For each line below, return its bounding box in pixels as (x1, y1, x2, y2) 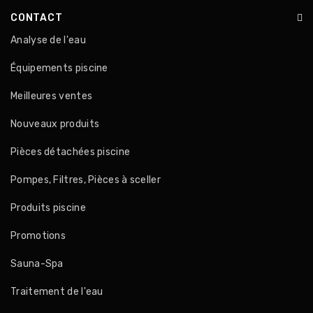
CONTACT (10, 12, 63, 24)
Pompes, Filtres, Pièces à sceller (10, 174, 161, 186)
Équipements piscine (10, 62, 108, 74)
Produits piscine (10, 202, 86, 214)
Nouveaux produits (10, 118, 100, 130)
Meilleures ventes (10, 90, 93, 102)
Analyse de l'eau (10, 34, 86, 46)
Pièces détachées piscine (10, 146, 131, 158)
